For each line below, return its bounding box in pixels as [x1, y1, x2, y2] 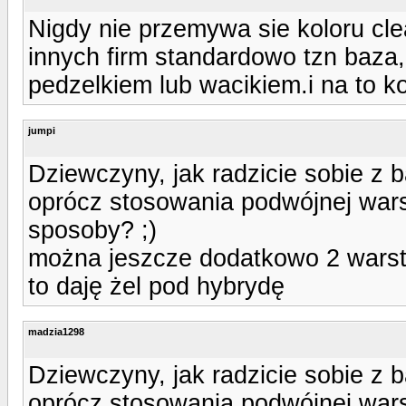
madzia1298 [28, 325, 84, 337]
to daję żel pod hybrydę [28, 272, 285, 300]
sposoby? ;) [28, 216, 157, 244]
